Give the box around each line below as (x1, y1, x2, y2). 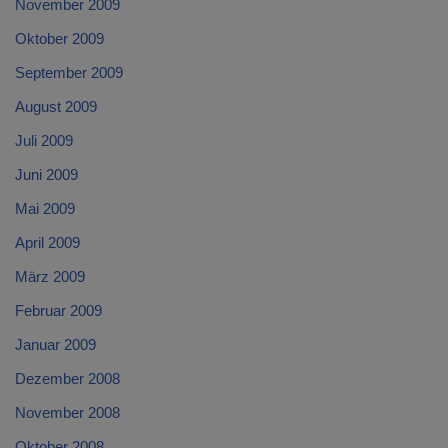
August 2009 (15, 98, 97, 116)
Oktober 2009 (15, 30, 104, 48)
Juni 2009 (15, 166, 78, 184)
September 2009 (15, 64, 123, 82)
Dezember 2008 (15, 370, 120, 388)
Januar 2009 (15, 336, 96, 354)
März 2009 (15, 268, 85, 286)
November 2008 (15, 404, 120, 422)
